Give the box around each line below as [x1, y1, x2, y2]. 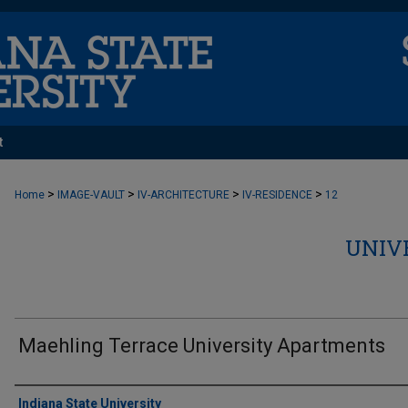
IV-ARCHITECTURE [138, 189, 229, 201]
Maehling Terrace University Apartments [18, 334, 385, 357]
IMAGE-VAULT [57, 189, 125, 201]
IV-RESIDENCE [242, 189, 312, 201]
